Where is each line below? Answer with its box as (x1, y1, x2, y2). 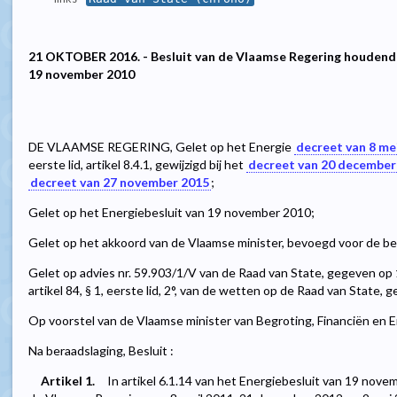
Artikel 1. (41, 373, 95, 389)
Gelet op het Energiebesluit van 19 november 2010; (28, 205, 315, 221)
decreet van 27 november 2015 (30, 175, 209, 191)
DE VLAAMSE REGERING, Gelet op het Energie (28, 139, 294, 155)
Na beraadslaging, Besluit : (28, 343, 174, 359)
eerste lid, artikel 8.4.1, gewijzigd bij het (28, 157, 246, 173)
